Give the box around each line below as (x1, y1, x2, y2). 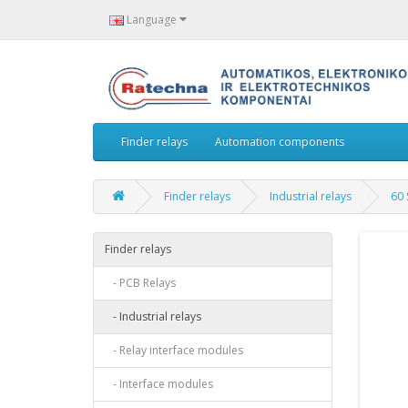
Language (127, 11, 177, 27)
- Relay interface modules (105, 342, 243, 358)
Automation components (215, 133, 344, 149)
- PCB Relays (105, 274, 176, 291)
